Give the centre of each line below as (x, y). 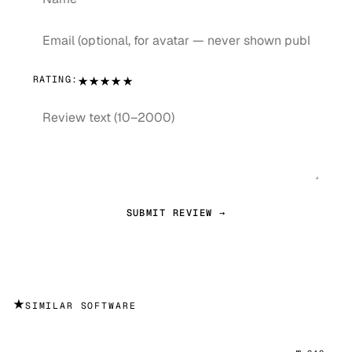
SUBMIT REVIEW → (176, 213)
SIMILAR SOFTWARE (81, 306)
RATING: (55, 79)
